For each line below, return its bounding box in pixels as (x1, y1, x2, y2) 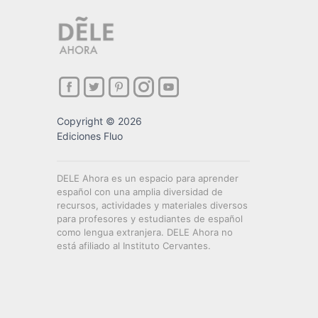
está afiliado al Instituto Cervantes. (56, 240, 211, 252)
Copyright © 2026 (56, 115, 142, 128)
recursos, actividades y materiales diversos (56, 199, 248, 212)
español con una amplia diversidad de (56, 186, 223, 198)
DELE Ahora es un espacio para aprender (56, 172, 238, 185)
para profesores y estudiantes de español (56, 213, 243, 225)
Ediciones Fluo (56, 130, 123, 143)
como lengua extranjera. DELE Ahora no (56, 226, 233, 238)
